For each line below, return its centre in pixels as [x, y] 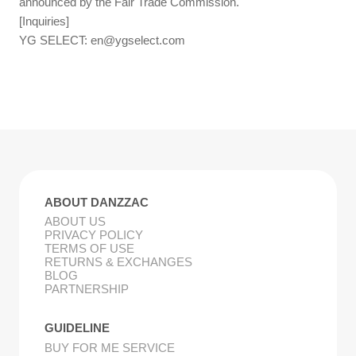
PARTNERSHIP [86, 289]
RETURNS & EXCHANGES [118, 262]
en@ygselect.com [138, 40]
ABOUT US [75, 222]
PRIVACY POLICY [93, 235]
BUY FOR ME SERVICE [109, 347]
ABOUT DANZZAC [96, 202]
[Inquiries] [44, 21]
